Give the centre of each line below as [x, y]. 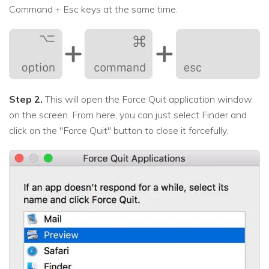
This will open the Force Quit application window [147, 99]
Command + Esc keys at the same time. [93, 9]
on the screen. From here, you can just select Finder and [128, 115]
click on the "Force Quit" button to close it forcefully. [119, 131]
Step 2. [26, 99]
